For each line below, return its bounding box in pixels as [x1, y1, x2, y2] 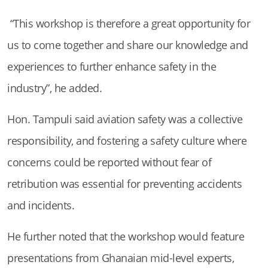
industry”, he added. [7, 81, 102, 96]
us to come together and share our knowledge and [7, 38, 248, 53]
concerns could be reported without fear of [7, 155, 211, 170]
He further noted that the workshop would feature [7, 229, 244, 244]
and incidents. [7, 198, 74, 213]
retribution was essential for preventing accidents [7, 176, 242, 191]
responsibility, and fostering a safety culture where [7, 133, 246, 148]
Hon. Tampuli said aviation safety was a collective [7, 112, 242, 127]
